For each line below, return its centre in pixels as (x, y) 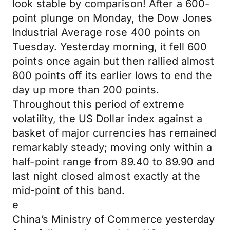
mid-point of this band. (69, 190)
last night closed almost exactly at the (107, 176)
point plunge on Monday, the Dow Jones (112, 18)
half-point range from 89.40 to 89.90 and (114, 162)
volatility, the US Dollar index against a (108, 119)
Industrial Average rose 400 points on (107, 32)
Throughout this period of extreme (98, 104)
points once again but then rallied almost (113, 61)
